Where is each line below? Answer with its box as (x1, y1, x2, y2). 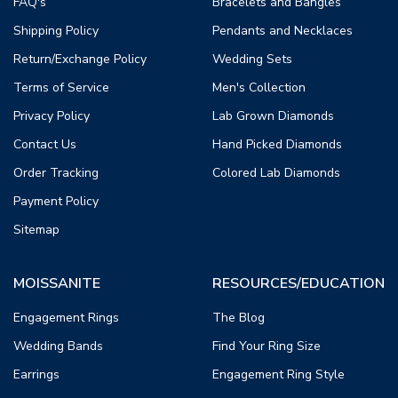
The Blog (212, 308, 265, 326)
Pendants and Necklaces (212, 21, 353, 39)
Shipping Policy (13, 21, 99, 39)
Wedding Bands (13, 337, 103, 354)
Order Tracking (13, 163, 99, 181)
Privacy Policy (13, 107, 90, 124)
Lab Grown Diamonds (212, 107, 334, 124)
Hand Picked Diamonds (212, 135, 342, 153)
